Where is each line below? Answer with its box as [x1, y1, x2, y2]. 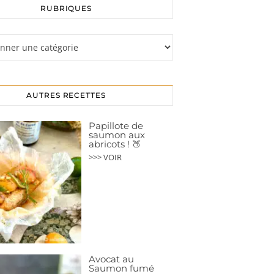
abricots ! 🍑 [89, 138, 141, 150]
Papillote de [89, 120, 143, 132]
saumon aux [89, 129, 145, 141]
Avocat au [89, 253, 134, 265]
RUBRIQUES [40, 4, 92, 13]
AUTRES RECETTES [26, 91, 106, 100]
